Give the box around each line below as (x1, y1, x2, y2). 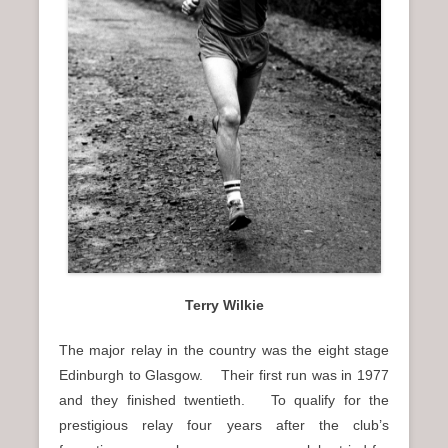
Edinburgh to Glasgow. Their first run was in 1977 (59, 366, 389, 383)
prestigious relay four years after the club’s (59, 416, 389, 433)
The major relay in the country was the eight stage (59, 341, 389, 358)
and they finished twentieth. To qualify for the (59, 391, 389, 408)
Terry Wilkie (184, 296, 264, 313)
